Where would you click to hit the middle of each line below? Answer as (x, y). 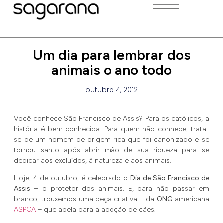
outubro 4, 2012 (111, 89)
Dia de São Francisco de (169, 178)
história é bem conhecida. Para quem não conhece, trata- (111, 129)
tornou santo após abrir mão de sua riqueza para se (111, 150)
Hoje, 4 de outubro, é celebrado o (72, 178)
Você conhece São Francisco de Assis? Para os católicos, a (111, 118)
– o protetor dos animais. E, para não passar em (120, 188)
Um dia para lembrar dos (111, 55)
